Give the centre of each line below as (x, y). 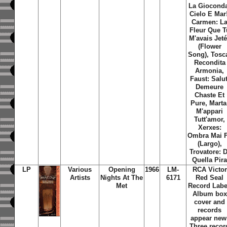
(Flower (210, 46)
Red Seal (210, 178)
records (210, 210)
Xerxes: (210, 127)
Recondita (210, 63)
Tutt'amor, (210, 119)
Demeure (210, 87)
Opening (122, 169)
